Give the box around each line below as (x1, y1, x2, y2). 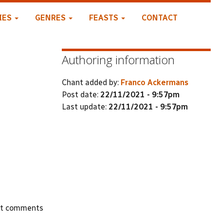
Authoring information (62, 52, 175, 68)
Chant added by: (62, 77, 121, 87)
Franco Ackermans (121, 77, 188, 87)
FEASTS (89, 13, 120, 22)
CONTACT (141, 13, 178, 22)
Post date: (62, 90, 100, 99)
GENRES (35, 13, 68, 22)
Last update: (62, 102, 109, 111)
